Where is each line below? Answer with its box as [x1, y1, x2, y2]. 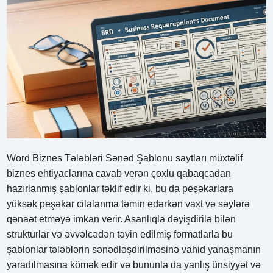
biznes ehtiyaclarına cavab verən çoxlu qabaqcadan [7, 168, 232, 179]
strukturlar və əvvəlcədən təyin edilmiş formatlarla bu [7, 229, 233, 239]
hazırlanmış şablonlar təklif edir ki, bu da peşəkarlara [7, 183, 234, 194]
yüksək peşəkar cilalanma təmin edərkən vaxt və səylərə [7, 198, 250, 209]
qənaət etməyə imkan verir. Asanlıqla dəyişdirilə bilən [7, 213, 236, 224]
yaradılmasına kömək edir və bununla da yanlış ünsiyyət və [7, 259, 261, 270]
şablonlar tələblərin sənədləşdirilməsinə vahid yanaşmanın [7, 244, 261, 255]
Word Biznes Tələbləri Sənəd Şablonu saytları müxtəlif [7, 152, 243, 163]
